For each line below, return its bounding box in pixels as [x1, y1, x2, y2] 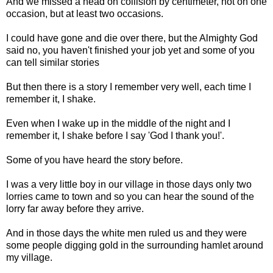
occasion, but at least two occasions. [6, 8, 163, 19]
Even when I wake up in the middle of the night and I [6, 118, 230, 129]
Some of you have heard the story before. [6, 154, 183, 165]
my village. [6, 252, 52, 263]
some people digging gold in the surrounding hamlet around [6, 239, 263, 250]
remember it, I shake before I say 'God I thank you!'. [6, 130, 224, 141]
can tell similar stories [6, 57, 99, 68]
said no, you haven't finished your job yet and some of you [6, 44, 255, 55]
